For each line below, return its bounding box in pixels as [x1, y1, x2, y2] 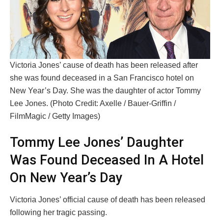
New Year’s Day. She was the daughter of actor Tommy [10, 86, 201, 95]
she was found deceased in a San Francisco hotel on [10, 73, 194, 82]
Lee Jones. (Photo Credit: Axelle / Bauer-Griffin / [10, 99, 176, 108]
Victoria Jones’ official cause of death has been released [10, 195, 205, 204]
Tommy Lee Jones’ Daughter [10, 135, 184, 151]
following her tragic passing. [10, 208, 107, 217]
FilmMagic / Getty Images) [10, 111, 100, 120]
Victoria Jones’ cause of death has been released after [10, 60, 198, 69]
